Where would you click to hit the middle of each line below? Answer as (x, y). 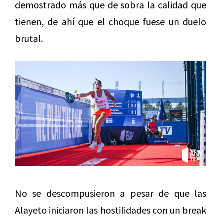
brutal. (29, 38)
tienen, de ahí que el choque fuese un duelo (110, 22)
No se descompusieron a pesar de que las (110, 193)
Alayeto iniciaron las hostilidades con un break (110, 210)
